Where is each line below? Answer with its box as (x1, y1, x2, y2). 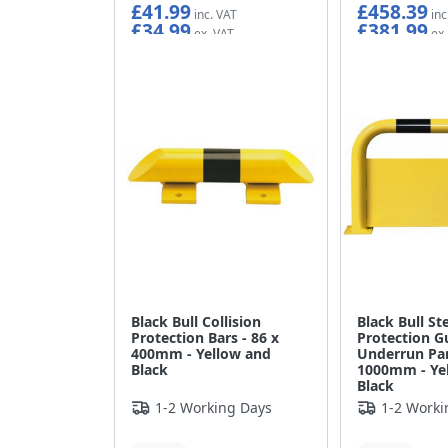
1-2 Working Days (155, 398, 272, 418)
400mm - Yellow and (131, 344, 271, 364)
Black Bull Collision (131, 312, 261, 332)
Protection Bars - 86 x (131, 328, 279, 348)
